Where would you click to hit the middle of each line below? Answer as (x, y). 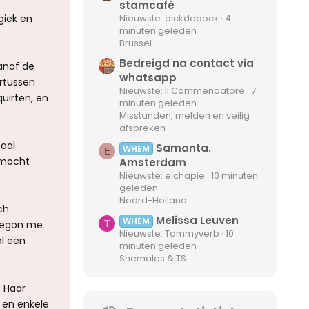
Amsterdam (153, 163)
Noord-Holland (153, 201)
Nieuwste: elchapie (162, 176)
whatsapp (148, 77)
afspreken (142, 128)
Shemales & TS (153, 259)
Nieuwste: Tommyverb (169, 234)
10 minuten (235, 176)
